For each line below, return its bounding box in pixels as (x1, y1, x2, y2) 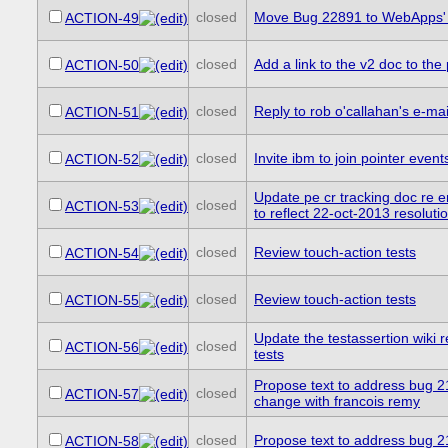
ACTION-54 (64, 245, 139, 262)
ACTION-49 (64, 10, 139, 27)
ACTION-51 (64, 104, 139, 121)
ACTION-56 (64, 339, 139, 356)
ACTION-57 (64, 386, 139, 403)
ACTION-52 (64, 151, 139, 168)
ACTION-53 (64, 198, 139, 215)
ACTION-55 (64, 292, 139, 309)
